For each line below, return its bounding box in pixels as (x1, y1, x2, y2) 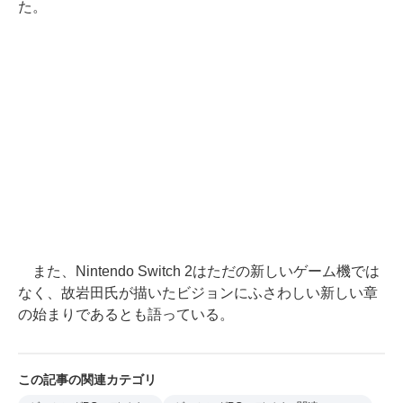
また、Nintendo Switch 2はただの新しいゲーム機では (18, 264, 380, 279)
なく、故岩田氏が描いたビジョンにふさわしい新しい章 (18, 285, 378, 300)
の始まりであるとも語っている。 (18, 307, 234, 322)
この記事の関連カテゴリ (18, 372, 157, 387)
